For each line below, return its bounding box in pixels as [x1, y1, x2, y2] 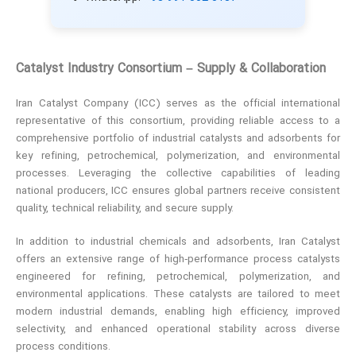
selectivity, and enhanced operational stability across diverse [16, 322, 340, 339]
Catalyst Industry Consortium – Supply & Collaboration [16, 60, 326, 79]
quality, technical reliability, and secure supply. [16, 201, 234, 218]
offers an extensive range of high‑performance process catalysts [16, 252, 340, 269]
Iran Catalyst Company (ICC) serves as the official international [16, 96, 340, 113]
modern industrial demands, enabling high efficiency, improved [16, 304, 340, 321]
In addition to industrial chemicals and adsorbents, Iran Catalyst [16, 234, 340, 251]
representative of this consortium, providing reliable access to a [16, 114, 340, 130]
